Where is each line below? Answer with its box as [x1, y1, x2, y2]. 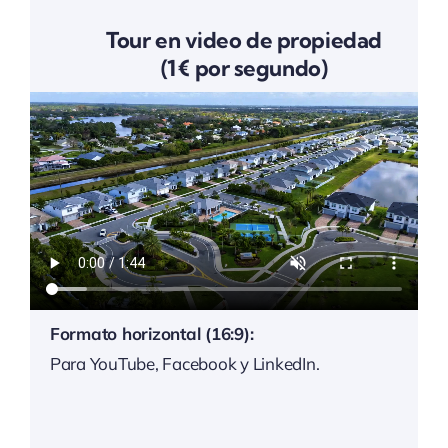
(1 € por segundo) [160, 54, 328, 83]
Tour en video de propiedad [106, 26, 382, 55]
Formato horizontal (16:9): [49, 322, 254, 344]
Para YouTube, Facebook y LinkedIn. [49, 352, 320, 374]
